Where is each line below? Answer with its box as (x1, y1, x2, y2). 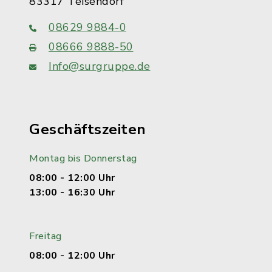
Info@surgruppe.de (49, 59, 151, 73)
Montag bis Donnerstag (29, 152, 137, 165)
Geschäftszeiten (29, 120, 146, 139)
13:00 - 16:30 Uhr (29, 186, 115, 199)
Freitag (29, 229, 62, 243)
